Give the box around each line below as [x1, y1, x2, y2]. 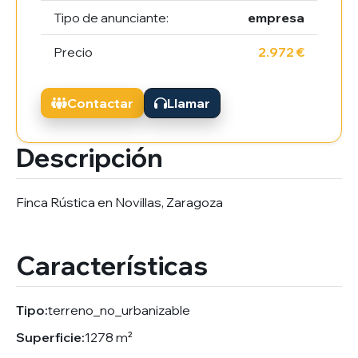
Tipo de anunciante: [54, 10, 169, 26]
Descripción [16, 141, 163, 174]
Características [16, 249, 208, 282]
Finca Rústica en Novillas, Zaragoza [16, 194, 223, 211]
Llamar [167, 95, 210, 112]
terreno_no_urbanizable [48, 302, 190, 319]
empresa [248, 10, 304, 26]
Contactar [67, 95, 133, 112]
